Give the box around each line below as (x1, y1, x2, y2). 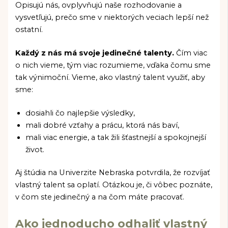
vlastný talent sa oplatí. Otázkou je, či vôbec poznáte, (15, 180, 213, 190)
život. (25, 145, 49, 154)
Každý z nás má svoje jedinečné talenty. (15, 48, 177, 58)
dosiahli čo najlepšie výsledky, (25, 108, 135, 118)
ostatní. (15, 24, 43, 34)
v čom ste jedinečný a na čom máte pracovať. (15, 192, 185, 202)
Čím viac (176, 48, 208, 58)
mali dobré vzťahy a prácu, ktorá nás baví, (25, 120, 180, 130)
